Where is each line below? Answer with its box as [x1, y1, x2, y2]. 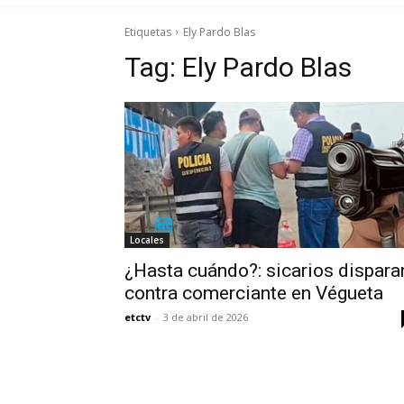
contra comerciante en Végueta [124, 281, 383, 304]
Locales [130, 233, 164, 246]
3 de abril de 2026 [163, 309, 248, 324]
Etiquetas [124, 23, 171, 40]
